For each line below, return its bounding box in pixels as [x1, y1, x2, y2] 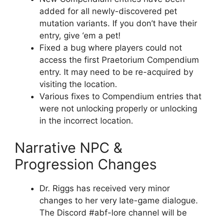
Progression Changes [15, 155, 157, 173]
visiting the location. [39, 79, 117, 90]
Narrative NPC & [15, 139, 123, 156]
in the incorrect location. [39, 116, 133, 126]
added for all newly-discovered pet [39, 6, 177, 17]
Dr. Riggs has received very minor [39, 183, 170, 193]
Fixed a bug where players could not [39, 43, 182, 53]
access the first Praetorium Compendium [39, 55, 199, 65]
